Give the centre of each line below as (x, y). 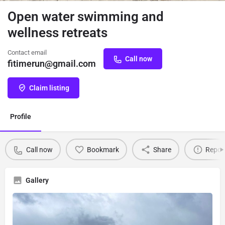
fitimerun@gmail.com (52, 64)
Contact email (27, 52)
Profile (21, 117)
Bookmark (103, 149)
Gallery (37, 180)
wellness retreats (58, 33)
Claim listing (49, 88)
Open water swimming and (86, 17)
